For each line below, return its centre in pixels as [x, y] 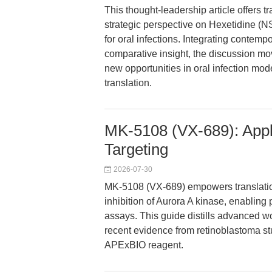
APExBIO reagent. [144, 245]
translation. [128, 83]
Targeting [136, 149]
